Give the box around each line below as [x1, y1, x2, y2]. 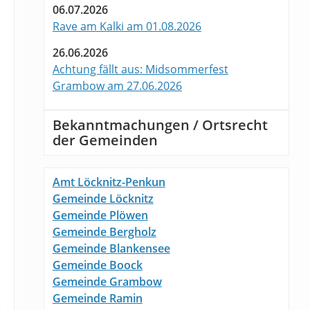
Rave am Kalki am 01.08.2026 [52, 18, 201, 34]
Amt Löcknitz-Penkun [52, 174, 165, 190]
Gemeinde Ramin [52, 291, 143, 307]
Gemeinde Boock [52, 257, 143, 273]
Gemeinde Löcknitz [52, 191, 154, 207]
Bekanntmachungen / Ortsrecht [52, 115, 268, 134]
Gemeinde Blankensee [52, 241, 170, 257]
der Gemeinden [52, 130, 158, 149]
